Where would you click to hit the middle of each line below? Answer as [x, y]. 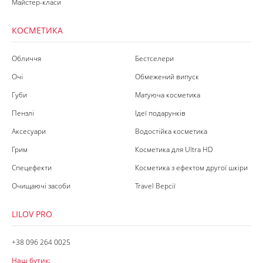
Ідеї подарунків [160, 113]
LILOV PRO [32, 214]
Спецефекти [32, 168]
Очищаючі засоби [41, 186]
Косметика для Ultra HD [174, 149]
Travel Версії [155, 186]
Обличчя [26, 58]
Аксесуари [29, 131]
